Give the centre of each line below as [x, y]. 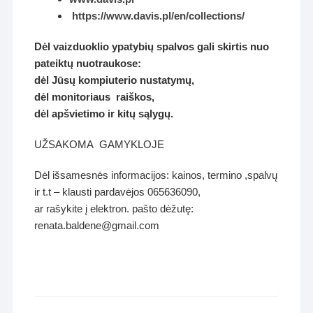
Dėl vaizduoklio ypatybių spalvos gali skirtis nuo [152, 47]
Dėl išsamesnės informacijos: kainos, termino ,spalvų [156, 175]
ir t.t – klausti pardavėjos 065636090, [118, 192]
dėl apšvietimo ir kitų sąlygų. [104, 114]
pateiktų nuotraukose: [88, 64]
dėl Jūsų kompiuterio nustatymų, [115, 80]
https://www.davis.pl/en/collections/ [159, 16]
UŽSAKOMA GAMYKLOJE [100, 145]
